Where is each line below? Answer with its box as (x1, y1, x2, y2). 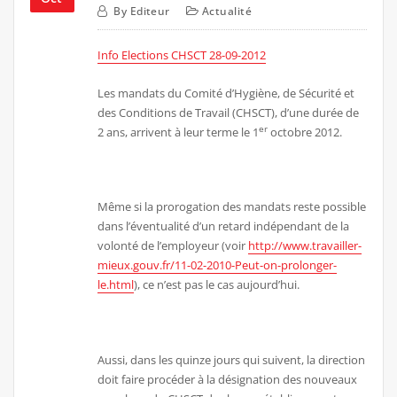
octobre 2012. (268, 123, 343, 140)
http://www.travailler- (248, 237, 362, 254)
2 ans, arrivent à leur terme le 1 (97, 123, 260, 140)
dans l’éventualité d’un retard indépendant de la (97, 218, 350, 235)
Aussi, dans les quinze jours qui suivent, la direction (97, 352, 366, 369)
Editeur (129, 4, 170, 19)
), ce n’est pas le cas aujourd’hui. (134, 276, 300, 293)
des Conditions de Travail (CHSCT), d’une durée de (97, 104, 360, 121)
